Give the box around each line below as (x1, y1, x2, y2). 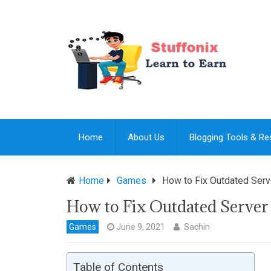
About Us (128, 132, 165, 143)
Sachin (184, 222, 210, 232)
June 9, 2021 (116, 222, 165, 232)
